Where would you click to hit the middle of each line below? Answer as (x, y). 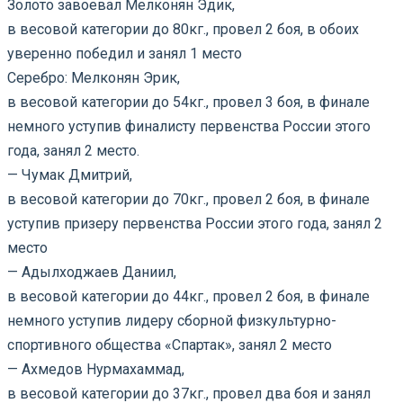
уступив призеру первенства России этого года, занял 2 (195, 223)
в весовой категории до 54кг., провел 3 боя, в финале (188, 102)
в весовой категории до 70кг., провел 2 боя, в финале (188, 199)
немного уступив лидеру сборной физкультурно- (172, 320)
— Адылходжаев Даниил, (92, 272)
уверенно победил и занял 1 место (125, 53)
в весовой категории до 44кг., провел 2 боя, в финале (188, 296)
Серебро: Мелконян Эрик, (94, 77)
